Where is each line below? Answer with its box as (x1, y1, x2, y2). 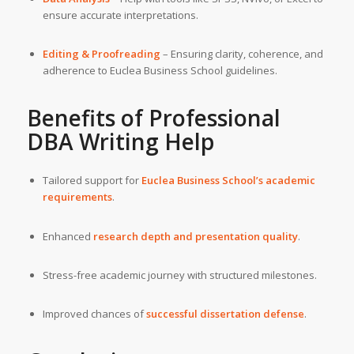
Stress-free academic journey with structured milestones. (42, 267, 317, 282)
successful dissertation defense (145, 306, 304, 321)
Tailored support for (42, 173, 141, 188)
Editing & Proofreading (42, 47, 160, 62)
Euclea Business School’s (141, 173, 263, 188)
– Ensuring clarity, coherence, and (160, 47, 323, 62)
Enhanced (42, 228, 93, 243)
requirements (42, 190, 112, 205)
